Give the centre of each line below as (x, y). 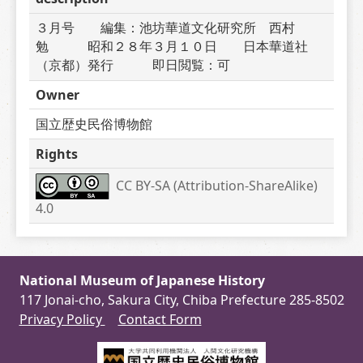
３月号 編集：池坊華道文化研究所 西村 (165, 28)
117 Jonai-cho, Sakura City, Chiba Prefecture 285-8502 (181, 300)
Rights (57, 154)
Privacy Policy (62, 319)
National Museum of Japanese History (142, 280)
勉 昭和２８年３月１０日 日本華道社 (172, 47)
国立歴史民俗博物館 (94, 124)
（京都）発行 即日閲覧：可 (133, 65)
